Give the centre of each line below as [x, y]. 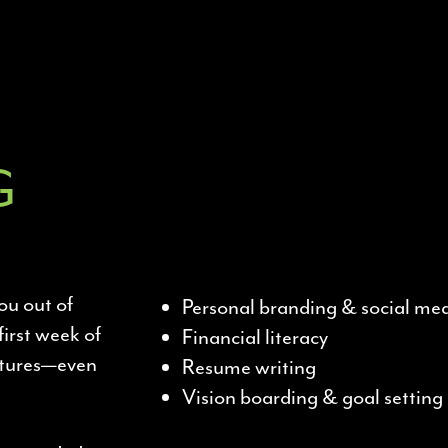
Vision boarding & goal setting [312, 397]
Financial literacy [255, 337]
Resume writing [249, 367]
